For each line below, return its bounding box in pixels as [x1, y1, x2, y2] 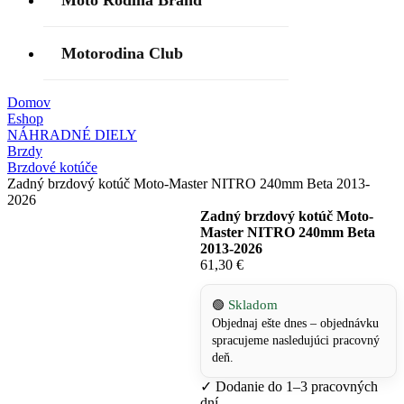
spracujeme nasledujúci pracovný [211, 334, 380, 347]
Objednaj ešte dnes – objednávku [211, 317, 379, 330]
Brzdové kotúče [7, 160, 97, 175]
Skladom [227, 298, 278, 312]
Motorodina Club [61, 44, 183, 62]
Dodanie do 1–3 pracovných [215, 379, 378, 394]
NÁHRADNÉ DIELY [7, 127, 137, 142]
